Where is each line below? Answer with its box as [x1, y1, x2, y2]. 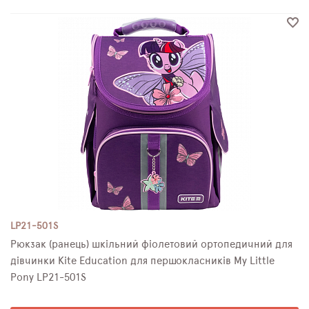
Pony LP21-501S [10, 272, 86, 283]
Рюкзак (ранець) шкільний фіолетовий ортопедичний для [10, 239, 292, 250]
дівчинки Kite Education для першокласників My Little [10, 256, 275, 266]
